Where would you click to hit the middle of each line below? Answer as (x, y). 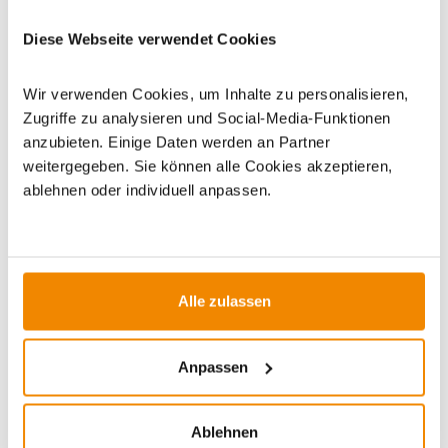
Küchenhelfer (61, 55)
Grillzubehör (288, 31)
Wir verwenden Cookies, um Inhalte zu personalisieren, (216, 94)
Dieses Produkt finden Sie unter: (127, 31)
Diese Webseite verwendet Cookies (149, 38)
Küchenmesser (174, 55)
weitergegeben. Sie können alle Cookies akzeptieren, (208, 166)
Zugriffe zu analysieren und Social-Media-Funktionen (207, 118)
